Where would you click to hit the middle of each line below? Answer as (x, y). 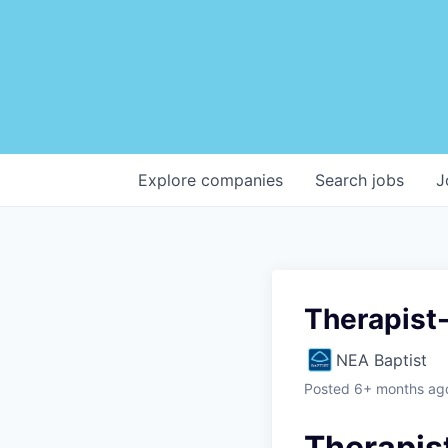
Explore (169, 179)
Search (343, 179)
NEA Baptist (381, 359)
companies (242, 179)
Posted (327, 388)
